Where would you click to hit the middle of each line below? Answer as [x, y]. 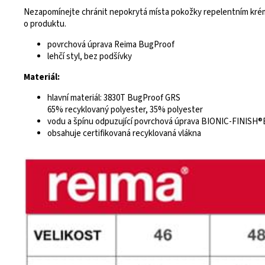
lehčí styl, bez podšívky [90, 56]
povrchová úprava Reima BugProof [111, 45]
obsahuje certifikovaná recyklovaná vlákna [124, 133]
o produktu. [45, 24]
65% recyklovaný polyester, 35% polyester [125, 110]
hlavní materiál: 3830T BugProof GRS [114, 98]
